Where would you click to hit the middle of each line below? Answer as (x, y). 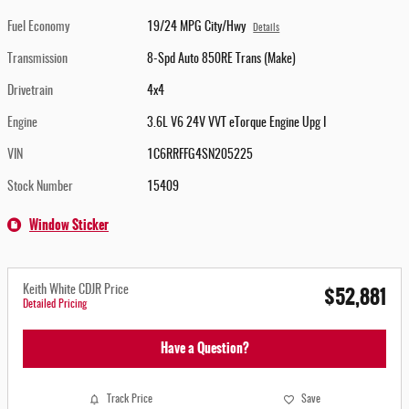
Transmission (37, 59)
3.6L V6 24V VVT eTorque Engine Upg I (237, 123)
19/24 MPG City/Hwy (197, 27)
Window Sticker (69, 225)
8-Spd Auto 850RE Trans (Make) (222, 59)
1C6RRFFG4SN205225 (200, 155)
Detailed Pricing (55, 304)
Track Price (129, 399)
